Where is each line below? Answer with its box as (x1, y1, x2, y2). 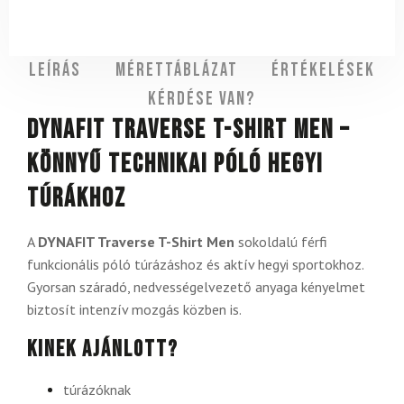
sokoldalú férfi (234, 232, 327, 251)
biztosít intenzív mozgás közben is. (27, 299, 242, 318)
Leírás (29, 59, 82, 81)
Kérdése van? (148, 87, 256, 110)
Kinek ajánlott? (27, 335, 179, 363)
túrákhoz (27, 182, 126, 215)
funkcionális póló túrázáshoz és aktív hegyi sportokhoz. (27, 254, 363, 273)
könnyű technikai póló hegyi (27, 148, 323, 180)
